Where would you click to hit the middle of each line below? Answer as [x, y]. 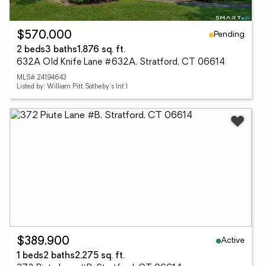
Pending [229, 34]
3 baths [61, 50]
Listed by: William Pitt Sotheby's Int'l [72, 87]
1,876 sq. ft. [101, 50]
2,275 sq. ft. [100, 256]
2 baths [59, 256]
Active [233, 240]
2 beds [31, 50]
